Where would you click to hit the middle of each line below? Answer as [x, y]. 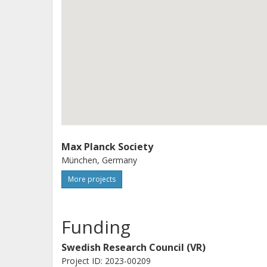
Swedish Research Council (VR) [133, 247]
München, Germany [99, 160]
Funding [96, 227]
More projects [92, 179]
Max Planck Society [107, 147]
